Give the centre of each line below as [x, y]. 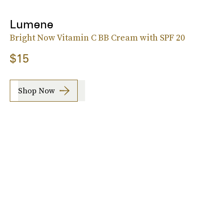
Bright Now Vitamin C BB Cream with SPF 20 [97, 37]
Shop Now [36, 91]
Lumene [32, 24]
